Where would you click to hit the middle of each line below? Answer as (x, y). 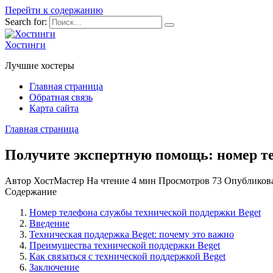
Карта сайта (54, 108)
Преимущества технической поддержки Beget (125, 245)
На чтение (108, 180)
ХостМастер (58, 180)
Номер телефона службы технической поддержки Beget (145, 212)
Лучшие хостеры (40, 66)
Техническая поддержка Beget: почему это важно (132, 234)
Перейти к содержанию (54, 10)
